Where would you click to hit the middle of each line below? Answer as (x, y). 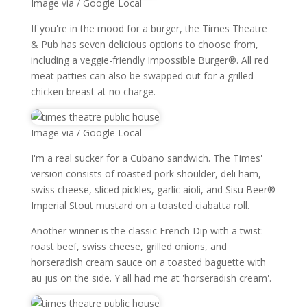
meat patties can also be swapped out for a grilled (142, 76)
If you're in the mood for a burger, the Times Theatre (149, 28)
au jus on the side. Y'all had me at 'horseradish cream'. (151, 278)
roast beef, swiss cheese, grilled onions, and (128, 246)
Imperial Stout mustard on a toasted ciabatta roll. (140, 205)
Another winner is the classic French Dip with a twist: (147, 231)
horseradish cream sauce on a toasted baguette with (148, 262)
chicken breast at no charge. (93, 91)
